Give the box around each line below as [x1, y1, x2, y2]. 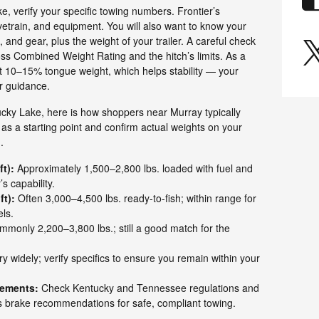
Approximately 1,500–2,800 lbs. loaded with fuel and [14, 160, 253, 175]
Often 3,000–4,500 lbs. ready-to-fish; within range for [15, 190, 256, 205]
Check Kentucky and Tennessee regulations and [38, 280, 259, 295]
